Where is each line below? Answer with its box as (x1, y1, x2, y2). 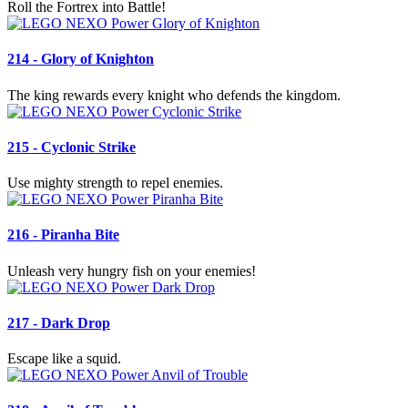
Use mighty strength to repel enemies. (7, 175, 223, 191)
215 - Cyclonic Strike (7, 138, 136, 155)
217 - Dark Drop (7, 314, 110, 331)
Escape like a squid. (7, 351, 121, 367)
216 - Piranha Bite (7, 227, 119, 243)
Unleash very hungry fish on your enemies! (7, 262, 256, 279)
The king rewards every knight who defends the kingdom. (7, 87, 341, 103)
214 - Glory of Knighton (7, 51, 154, 67)
